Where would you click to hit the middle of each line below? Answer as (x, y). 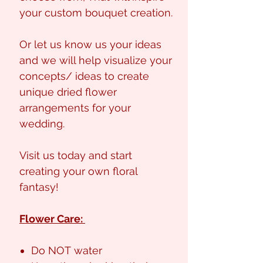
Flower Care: (52, 219)
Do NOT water (68, 251)
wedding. (43, 124)
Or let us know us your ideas (90, 45)
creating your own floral (78, 171)
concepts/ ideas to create (84, 76)
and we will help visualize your (96, 60)
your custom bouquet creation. (96, 13)
